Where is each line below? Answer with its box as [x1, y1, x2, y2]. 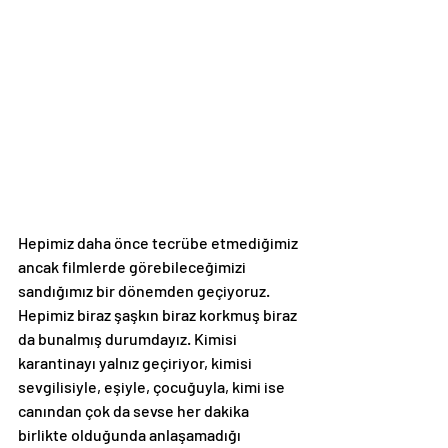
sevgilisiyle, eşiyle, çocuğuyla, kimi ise [18, 377, 288, 397]
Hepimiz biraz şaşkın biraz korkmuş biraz [18, 305, 300, 325]
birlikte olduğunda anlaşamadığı [18, 425, 244, 445]
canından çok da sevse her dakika [18, 401, 252, 421]
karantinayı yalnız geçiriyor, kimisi [18, 353, 255, 373]
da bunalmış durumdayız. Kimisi [18, 329, 240, 349]
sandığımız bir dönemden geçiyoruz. [18, 281, 273, 301]
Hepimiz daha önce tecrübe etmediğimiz [18, 233, 301, 253]
